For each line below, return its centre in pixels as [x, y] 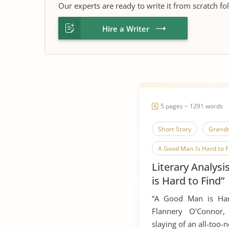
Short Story [175, 129]
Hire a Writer [126, 29]
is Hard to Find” [188, 181]
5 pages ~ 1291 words [192, 106]
